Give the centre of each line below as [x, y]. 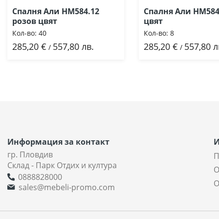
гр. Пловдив [30, 155]
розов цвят [35, 21]
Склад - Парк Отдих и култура [62, 165]
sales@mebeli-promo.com [67, 187]
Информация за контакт [58, 142]
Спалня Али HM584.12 [56, 11]
